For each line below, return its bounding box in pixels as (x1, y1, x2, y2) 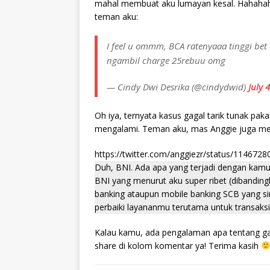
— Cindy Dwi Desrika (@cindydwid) (107, 81, 248, 93)
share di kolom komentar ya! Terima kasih (95, 240, 261, 251)
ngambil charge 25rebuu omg (107, 54, 225, 66)
